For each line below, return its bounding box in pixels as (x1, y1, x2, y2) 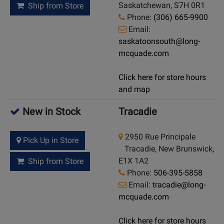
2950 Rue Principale (123, 132, 195, 142)
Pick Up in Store (21, 135, 78, 145)
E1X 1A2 (118, 156, 148, 166)
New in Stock (20, 105, 80, 118)
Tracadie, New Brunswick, (118, 144, 214, 154)
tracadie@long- (152, 180, 205, 190)
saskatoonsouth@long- (118, 36, 200, 46)
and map (118, 84, 150, 94)
